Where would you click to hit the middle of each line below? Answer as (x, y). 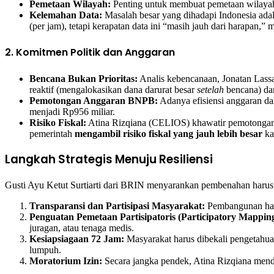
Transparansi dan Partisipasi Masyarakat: (117, 206)
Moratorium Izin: (66, 261)
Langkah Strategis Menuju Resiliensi (109, 160)
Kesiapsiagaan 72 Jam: (77, 239)
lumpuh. (45, 250)
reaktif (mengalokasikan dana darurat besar (113, 89)
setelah (210, 89)
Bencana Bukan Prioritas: (83, 78)
